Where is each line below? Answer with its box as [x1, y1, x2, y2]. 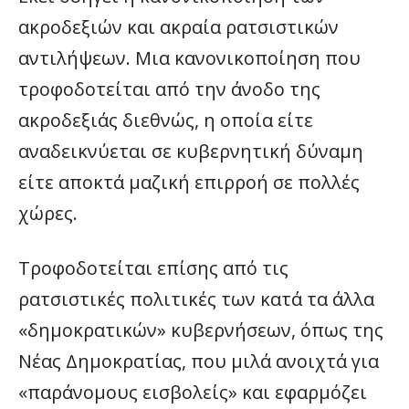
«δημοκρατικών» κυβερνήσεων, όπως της [18, 317, 383, 342]
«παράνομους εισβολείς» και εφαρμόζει [18, 379, 367, 404]
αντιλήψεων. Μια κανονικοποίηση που [18, 45, 361, 70]
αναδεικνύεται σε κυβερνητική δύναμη [18, 138, 363, 163]
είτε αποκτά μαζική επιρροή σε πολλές [18, 169, 360, 194]
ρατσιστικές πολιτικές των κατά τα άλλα [18, 286, 374, 311]
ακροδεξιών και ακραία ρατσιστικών [18, 14, 339, 39]
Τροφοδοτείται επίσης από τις [18, 255, 288, 280]
